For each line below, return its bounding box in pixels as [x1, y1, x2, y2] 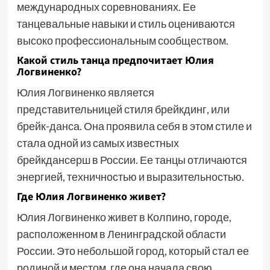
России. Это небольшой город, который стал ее [16, 244, 249, 257]
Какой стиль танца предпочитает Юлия [16, 53, 214, 68]
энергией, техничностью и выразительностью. [16, 170, 244, 183]
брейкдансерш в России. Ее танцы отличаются [16, 153, 247, 166]
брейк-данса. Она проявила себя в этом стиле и [16, 119, 252, 133]
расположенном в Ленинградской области [16, 227, 226, 240]
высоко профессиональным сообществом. [16, 34, 228, 47]
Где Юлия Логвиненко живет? [16, 189, 166, 204]
